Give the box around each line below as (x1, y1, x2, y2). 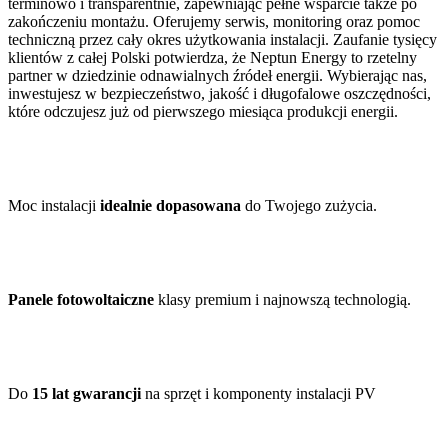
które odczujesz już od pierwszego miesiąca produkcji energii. (8, 102, 398, 120)
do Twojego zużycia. (241, 196, 377, 214)
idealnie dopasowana (100, 196, 241, 214)
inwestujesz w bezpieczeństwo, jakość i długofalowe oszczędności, (8, 84, 431, 102)
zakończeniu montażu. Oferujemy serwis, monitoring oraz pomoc (8, 12, 420, 30)
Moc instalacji (8, 196, 100, 214)
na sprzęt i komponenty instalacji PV (141, 384, 376, 402)
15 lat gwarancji (32, 384, 141, 402)
